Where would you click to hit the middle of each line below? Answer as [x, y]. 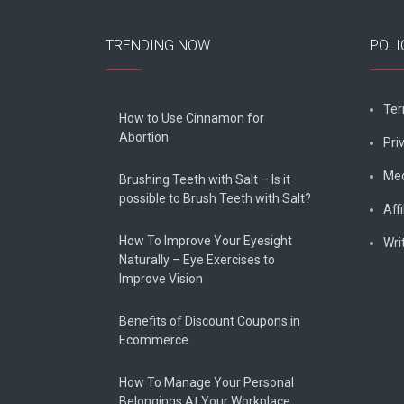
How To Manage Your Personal [207, 383]
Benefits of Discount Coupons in [210, 321]
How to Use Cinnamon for [192, 119]
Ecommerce [154, 340]
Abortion [144, 138]
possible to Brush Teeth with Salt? [215, 199]
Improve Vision [161, 279]
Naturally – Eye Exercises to [197, 260]
